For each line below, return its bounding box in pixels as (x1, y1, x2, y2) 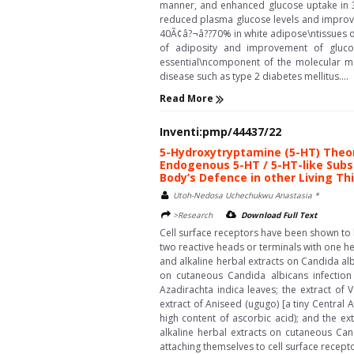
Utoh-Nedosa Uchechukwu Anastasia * (173, 189, 319, 201)
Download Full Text (241, 209, 317, 220)
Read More (160, 91, 216, 105)
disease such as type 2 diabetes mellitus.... (160, 69, 348, 83)
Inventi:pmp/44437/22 (160, 123, 281, 139)
